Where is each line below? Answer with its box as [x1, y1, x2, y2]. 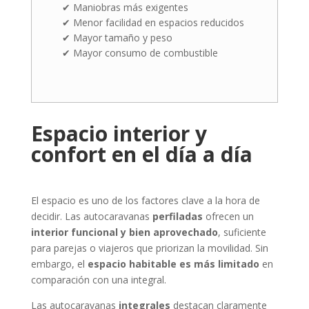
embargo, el [30, 257, 88, 270]
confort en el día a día [30, 139, 252, 168]
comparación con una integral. [30, 272, 166, 286]
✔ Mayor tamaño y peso [61, 30, 172, 44]
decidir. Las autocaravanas [30, 209, 152, 223]
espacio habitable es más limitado [87, 257, 259, 270]
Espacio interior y [30, 119, 207, 148]
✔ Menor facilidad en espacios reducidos [61, 15, 244, 29]
